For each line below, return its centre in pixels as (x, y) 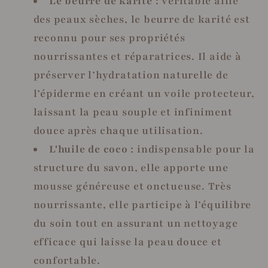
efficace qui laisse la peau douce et (127, 242)
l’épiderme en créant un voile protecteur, (144, 93)
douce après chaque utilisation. (118, 130)
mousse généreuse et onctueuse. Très (132, 186)
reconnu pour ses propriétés (109, 38)
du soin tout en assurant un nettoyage (135, 223)
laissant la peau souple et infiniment (133, 112)
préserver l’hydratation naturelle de (131, 75)
